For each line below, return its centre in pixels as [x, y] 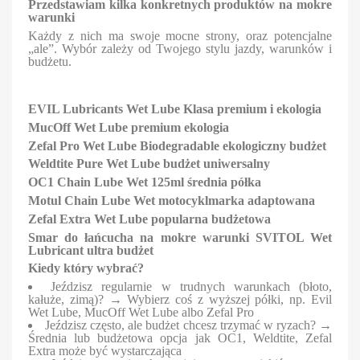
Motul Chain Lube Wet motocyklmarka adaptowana [172, 201]
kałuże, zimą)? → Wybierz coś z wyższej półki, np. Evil [180, 300]
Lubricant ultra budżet [91, 250]
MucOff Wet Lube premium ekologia [129, 127]
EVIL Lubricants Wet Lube [106, 109]
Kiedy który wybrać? [86, 268]
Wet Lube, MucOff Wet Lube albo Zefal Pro [141, 313]
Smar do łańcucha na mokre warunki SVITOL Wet [180, 237]
